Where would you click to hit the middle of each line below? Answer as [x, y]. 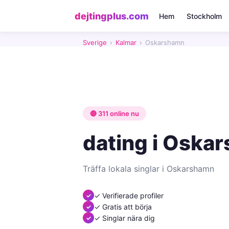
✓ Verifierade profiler [129, 195]
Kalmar [126, 42]
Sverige [95, 42]
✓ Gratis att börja [123, 207]
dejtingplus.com [112, 16]
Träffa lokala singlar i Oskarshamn [148, 169]
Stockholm [204, 16]
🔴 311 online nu [114, 113]
